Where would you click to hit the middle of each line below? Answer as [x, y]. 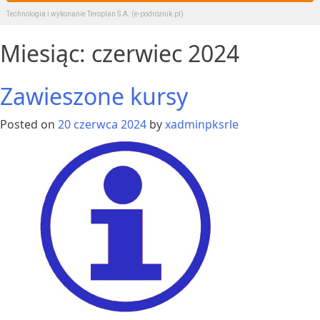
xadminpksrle [202, 124]
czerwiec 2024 [165, 54]
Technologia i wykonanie [46, 14]
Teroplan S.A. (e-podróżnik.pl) [135, 14]
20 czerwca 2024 [102, 124]
